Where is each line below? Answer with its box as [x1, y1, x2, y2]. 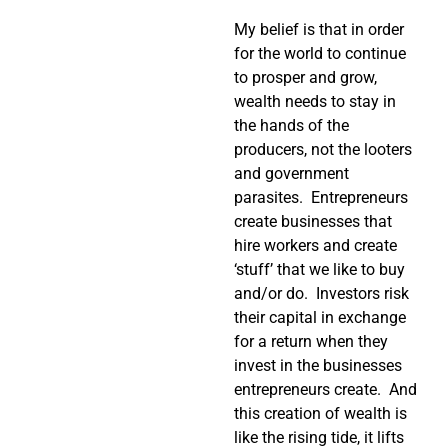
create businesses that [234, 212, 392, 232]
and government [234, 164, 349, 184]
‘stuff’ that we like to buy [234, 260, 405, 280]
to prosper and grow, [234, 68, 377, 88]
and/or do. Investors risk [234, 284, 409, 304]
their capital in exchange [234, 308, 406, 328]
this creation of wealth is [234, 404, 407, 424]
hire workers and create [234, 236, 397, 256]
